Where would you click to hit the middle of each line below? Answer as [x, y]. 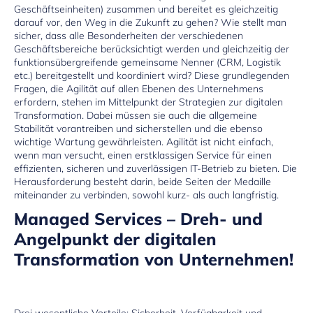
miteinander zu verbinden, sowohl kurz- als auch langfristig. [146, 195]
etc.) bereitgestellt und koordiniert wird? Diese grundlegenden [152, 75]
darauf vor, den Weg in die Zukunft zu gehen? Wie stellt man [150, 22]
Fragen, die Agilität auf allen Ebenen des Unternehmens [139, 88]
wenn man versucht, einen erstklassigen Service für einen [143, 155]
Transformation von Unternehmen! [154, 259]
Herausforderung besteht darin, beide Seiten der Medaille [143, 181]
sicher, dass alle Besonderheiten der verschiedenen [129, 35]
